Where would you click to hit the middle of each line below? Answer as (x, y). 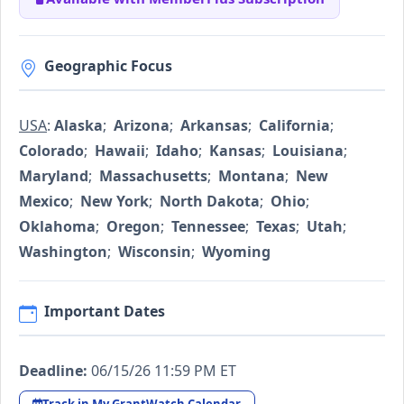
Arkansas (214, 126)
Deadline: (53, 371)
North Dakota (210, 202)
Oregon (133, 227)
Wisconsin (155, 252)
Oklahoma (57, 227)
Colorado (51, 151)
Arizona (142, 126)
